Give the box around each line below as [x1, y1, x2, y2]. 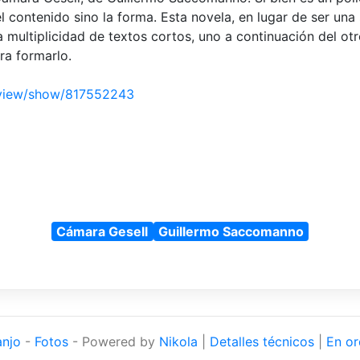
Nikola [158, 333, 198, 350]
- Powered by [67, 333, 159, 350]
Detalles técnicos [209, 333, 314, 350]
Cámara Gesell [56, 223, 149, 239]
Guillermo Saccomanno [157, 223, 304, 239]
